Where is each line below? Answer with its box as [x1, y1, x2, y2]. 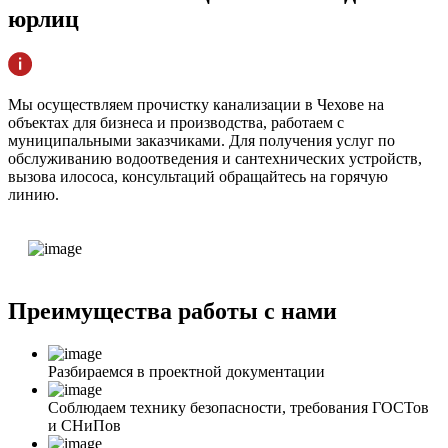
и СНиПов [48, 417, 121, 435]
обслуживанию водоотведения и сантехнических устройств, [8, 150, 422, 168]
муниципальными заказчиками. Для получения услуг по [8, 132, 395, 150]
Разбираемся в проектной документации [48, 363, 325, 381]
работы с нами [178, 298, 337, 325]
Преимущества [8, 298, 178, 325]
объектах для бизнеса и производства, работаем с [8, 114, 344, 132]
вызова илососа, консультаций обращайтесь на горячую [8, 168, 388, 186]
